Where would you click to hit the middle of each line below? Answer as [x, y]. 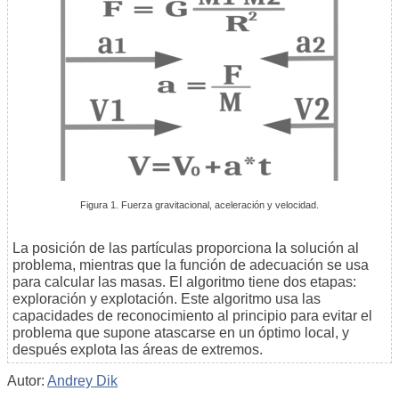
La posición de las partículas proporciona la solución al [186, 248]
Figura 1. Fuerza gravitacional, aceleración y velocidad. [199, 205]
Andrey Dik [82, 381]
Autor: [27, 381]
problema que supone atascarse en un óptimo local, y [181, 333]
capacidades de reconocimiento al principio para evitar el [192, 316]
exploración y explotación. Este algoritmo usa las [167, 299]
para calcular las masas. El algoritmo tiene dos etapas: [184, 282]
